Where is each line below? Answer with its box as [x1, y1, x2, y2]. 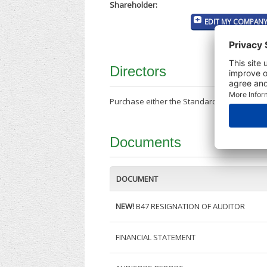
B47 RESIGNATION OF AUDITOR [134, 201, 246, 212]
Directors [110, 63, 167, 80]
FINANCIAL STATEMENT [116, 232, 196, 243]
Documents [110, 134, 182, 151]
